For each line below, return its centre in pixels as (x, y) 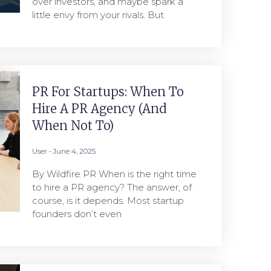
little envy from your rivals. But (98, 15)
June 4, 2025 (73, 151)
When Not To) (73, 126)
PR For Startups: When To (108, 92)
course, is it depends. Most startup (108, 201)
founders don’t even (77, 214)
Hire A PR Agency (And (99, 109)
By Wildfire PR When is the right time (114, 174)
